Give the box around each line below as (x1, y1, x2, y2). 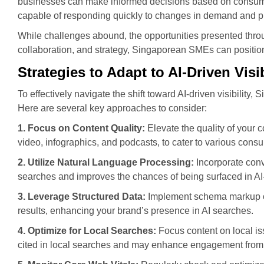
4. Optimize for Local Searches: (18, 226, 156, 236)
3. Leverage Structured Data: (18, 192, 146, 202)
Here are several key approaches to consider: (18, 103, 207, 113)
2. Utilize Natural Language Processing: (18, 157, 194, 167)
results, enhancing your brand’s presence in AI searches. (18, 206, 253, 216)
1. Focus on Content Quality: (18, 123, 145, 133)
